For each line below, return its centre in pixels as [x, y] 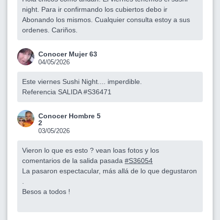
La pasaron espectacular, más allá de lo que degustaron [110, 171]
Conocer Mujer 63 [68, 54]
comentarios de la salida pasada [73, 160]
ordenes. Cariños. [50, 30]
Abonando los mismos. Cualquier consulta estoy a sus [106, 19]
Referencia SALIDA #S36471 [67, 92]
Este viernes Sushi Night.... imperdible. [82, 81]
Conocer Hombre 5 [69, 116]
